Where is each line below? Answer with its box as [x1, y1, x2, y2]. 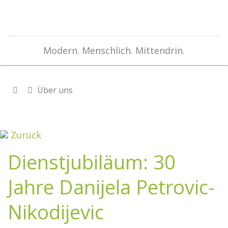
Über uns [35, 84, 73, 96]
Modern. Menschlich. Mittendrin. [43, 44, 185, 56]
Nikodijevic [8, 198, 104, 225]
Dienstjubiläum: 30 [8, 149, 176, 175]
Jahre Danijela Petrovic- [8, 174, 215, 200]
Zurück [8, 129, 41, 141]
